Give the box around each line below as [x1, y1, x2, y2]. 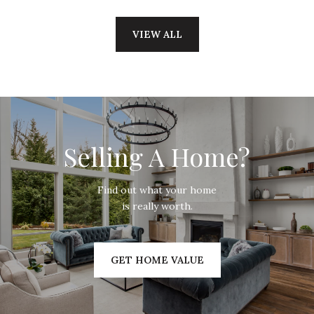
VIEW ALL [132, 28, 182, 41]
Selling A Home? [64, 139, 250, 174]
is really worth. [121, 200, 193, 213]
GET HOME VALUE [110, 254, 204, 267]
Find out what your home [97, 184, 217, 197]
